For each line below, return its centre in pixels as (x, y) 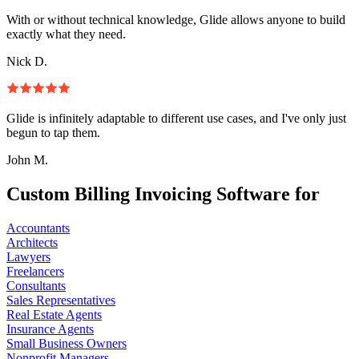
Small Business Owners (67, 343)
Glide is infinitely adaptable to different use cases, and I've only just (176, 118)
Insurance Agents (50, 329)
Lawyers (28, 256)
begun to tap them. (53, 132)
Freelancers (35, 271)
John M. (27, 159)
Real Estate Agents (54, 314)
